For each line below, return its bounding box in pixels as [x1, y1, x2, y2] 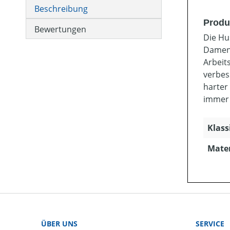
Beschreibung [34, 3, 88, 14]
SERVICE [196, 219, 224, 228]
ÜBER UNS [41, 219, 78, 228]
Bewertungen [34, 24, 86, 35]
